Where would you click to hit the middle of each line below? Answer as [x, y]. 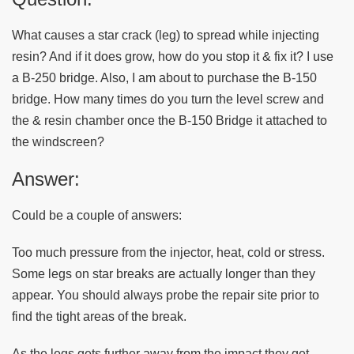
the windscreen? [58, 141]
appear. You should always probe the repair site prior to [166, 295]
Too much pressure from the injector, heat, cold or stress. [168, 252]
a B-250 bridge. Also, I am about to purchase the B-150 [164, 77]
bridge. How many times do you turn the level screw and [168, 99]
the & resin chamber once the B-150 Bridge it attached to [169, 120]
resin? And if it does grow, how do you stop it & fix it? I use [173, 56]
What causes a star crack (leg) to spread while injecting [166, 35]
